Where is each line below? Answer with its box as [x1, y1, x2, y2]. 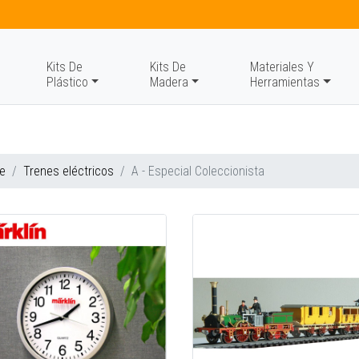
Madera [149, 75, 188, 90]
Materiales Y [250, 59, 315, 75]
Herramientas [250, 75, 321, 90]
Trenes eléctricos [23, 163, 114, 179]
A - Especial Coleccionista [131, 163, 264, 179]
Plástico [46, 75, 88, 90]
